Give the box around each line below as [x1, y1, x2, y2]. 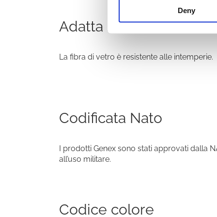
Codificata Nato [59, 109, 162, 127]
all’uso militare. [59, 155, 111, 164]
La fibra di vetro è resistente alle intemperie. [59, 52, 213, 62]
